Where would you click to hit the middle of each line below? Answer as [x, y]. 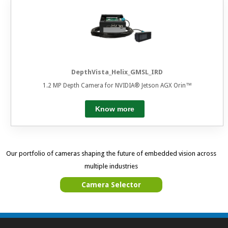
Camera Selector [111, 184]
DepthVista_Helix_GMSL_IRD [117, 72]
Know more [115, 109]
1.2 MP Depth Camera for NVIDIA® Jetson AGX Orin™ [117, 85]
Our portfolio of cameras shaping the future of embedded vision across [111, 153]
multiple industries [111, 166]
